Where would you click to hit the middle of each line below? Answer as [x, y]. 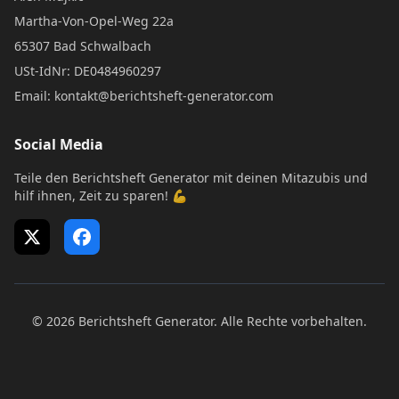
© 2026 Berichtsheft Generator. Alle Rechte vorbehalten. [199, 321]
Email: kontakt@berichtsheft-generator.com [144, 96]
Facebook [100, 244]
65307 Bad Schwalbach [83, 46]
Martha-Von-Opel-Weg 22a [94, 21]
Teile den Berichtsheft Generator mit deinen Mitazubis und [191, 178]
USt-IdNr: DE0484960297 [88, 71]
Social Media [59, 144]
